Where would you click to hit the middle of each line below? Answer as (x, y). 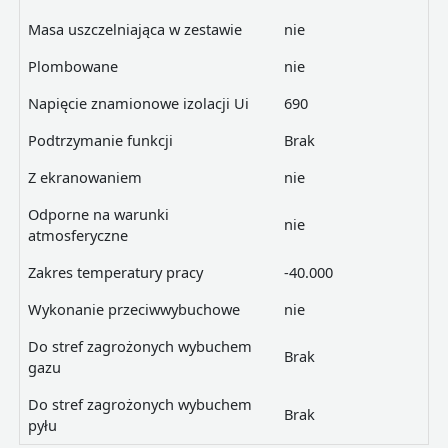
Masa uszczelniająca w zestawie (134, 29)
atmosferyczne (77, 235)
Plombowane (72, 66)
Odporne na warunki (98, 214)
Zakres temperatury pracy (115, 272)
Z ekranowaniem (84, 177)
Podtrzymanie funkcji (100, 140)
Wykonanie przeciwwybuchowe (133, 309)
